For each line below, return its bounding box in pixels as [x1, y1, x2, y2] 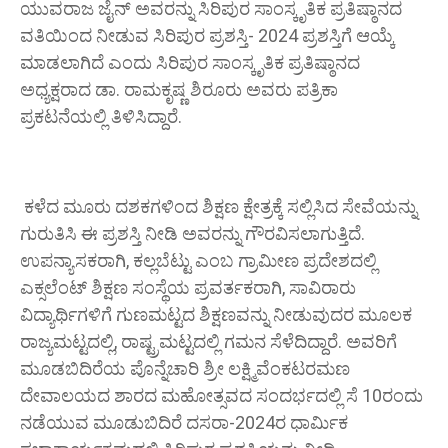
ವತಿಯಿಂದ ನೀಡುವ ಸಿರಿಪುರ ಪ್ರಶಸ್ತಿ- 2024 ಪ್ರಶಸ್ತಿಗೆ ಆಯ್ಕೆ [20, 25, 395, 47]
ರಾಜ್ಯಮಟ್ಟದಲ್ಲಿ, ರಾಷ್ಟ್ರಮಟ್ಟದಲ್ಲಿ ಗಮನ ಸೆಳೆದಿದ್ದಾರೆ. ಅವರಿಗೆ [20, 331, 397, 353]
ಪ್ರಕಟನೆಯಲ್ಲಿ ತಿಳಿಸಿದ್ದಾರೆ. [20, 106, 182, 128]
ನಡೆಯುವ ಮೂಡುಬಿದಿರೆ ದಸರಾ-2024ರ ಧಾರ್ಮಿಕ [20, 412, 348, 434]
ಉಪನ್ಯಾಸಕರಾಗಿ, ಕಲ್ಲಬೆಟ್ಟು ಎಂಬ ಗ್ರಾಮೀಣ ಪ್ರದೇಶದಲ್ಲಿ [20, 250, 377, 272]
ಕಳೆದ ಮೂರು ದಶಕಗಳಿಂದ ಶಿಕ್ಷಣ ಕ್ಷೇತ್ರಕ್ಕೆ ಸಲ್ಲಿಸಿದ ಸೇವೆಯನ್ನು [20, 196, 417, 218]
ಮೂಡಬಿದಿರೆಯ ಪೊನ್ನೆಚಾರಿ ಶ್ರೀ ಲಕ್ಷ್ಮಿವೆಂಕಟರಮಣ [20, 358, 350, 380]
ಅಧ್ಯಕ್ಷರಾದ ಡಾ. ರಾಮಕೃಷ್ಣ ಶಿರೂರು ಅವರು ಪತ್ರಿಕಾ [20, 79, 338, 101]
